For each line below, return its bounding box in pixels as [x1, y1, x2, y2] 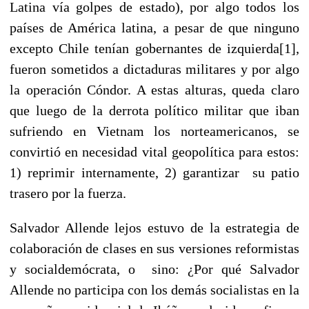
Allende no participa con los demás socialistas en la [10, 281, 299, 297]
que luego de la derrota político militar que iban [10, 102, 299, 118]
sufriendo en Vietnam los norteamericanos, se [10, 123, 299, 139]
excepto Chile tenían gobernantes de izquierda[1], [10, 40, 299, 56]
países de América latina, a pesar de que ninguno [10, 19, 299, 35]
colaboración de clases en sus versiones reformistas [10, 240, 299, 256]
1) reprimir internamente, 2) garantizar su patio [10, 164, 299, 180]
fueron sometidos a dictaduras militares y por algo [10, 61, 299, 77]
